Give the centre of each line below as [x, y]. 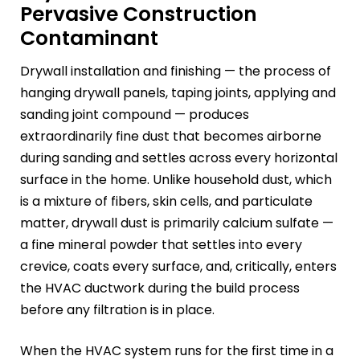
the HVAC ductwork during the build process [160, 288]
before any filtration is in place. [117, 310]
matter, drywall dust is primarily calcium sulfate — [177, 223]
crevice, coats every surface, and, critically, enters [178, 267]
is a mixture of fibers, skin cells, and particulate [166, 202]
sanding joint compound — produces [135, 115]
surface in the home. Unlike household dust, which [176, 180]
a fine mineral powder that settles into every [161, 245]
